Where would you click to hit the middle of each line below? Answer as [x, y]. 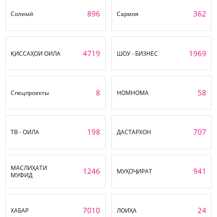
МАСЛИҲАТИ [29, 168]
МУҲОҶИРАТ [134, 171]
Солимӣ [22, 14]
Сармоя [128, 14]
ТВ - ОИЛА [25, 132]
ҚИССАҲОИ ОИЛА [36, 53]
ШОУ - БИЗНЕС [137, 53]
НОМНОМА [133, 93]
